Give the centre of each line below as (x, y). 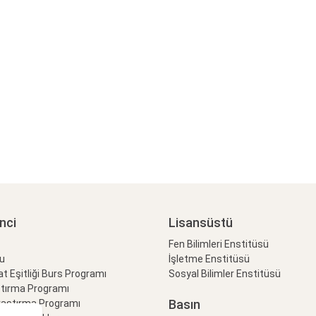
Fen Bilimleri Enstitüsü (219, 244)
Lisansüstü (201, 223)
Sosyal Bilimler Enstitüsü (225, 274)
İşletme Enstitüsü (209, 259)
